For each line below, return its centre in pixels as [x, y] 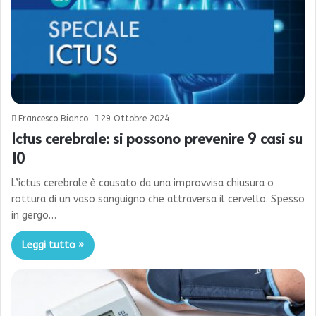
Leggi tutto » [53, 245]
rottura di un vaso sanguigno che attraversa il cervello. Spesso [158, 199]
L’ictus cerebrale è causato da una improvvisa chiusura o [142, 183]
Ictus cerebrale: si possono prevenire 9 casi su [157, 138]
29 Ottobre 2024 [135, 118]
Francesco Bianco [53, 118]
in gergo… [34, 215]
